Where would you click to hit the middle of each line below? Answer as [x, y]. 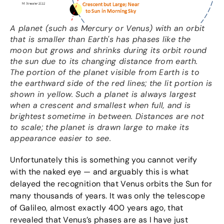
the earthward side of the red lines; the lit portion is [111, 83]
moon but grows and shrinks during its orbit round [108, 50]
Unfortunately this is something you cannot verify [104, 160]
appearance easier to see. [61, 138]
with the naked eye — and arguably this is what [99, 172]
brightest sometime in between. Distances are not [107, 116]
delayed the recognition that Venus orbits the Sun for [111, 184]
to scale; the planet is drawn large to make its [100, 127]
